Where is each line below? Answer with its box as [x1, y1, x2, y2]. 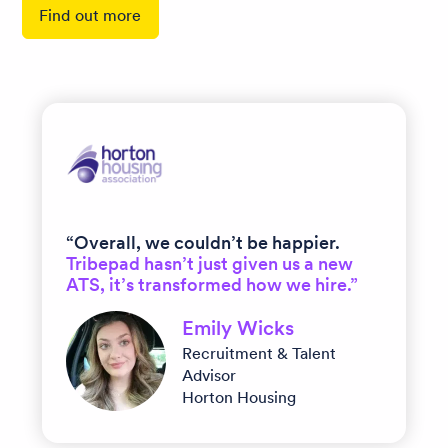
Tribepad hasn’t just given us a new [66, 251, 353, 275]
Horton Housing [182, 386, 296, 407]
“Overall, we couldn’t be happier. [66, 230, 340, 254]
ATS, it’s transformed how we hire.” [66, 272, 358, 296]
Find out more [39, 4, 142, 25]
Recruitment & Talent [182, 342, 336, 363]
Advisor [182, 364, 236, 385]
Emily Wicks [182, 314, 294, 341]
